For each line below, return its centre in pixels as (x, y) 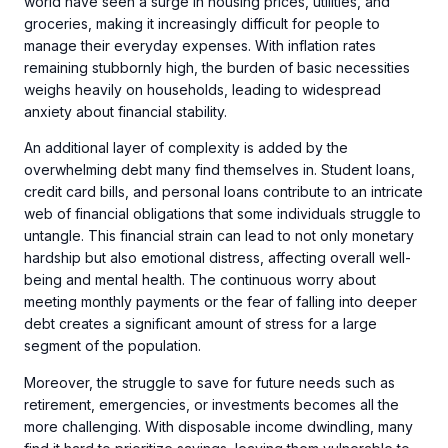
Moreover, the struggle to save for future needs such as (209, 382)
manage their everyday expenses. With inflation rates (200, 45)
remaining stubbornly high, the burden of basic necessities (217, 67)
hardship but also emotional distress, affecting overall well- (217, 258)
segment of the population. (112, 346)
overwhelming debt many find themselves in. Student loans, (219, 170)
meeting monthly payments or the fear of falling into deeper (220, 302)
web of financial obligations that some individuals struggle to (222, 214)
